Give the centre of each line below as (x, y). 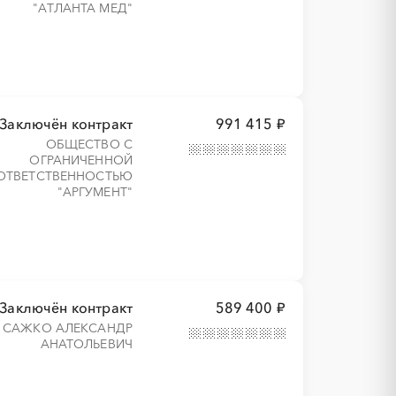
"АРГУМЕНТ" (95, 192)
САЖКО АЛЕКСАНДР (68, 328)
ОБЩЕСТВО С (89, 144)
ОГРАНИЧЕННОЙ (81, 160)
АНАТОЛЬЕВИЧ (87, 344)
